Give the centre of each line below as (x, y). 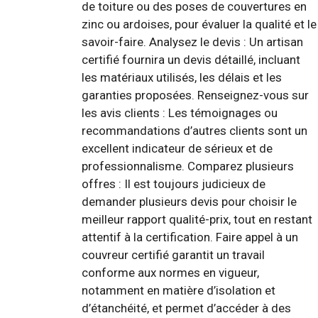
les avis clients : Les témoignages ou (180, 113)
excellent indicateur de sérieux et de (177, 148)
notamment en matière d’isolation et (179, 290)
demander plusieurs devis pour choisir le (189, 201)
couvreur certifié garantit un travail (173, 254)
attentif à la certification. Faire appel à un (190, 237)
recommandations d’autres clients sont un (194, 130)
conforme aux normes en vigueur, (170, 272)
